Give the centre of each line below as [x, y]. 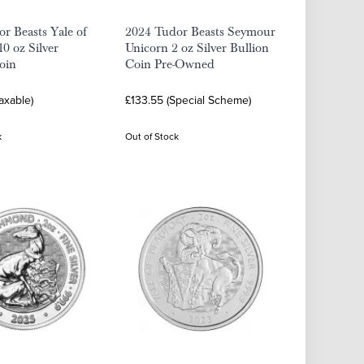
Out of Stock [152, 136]
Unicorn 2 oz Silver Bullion [197, 48]
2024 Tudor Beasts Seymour [200, 32]
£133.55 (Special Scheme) [188, 100]
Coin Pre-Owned [170, 64]
